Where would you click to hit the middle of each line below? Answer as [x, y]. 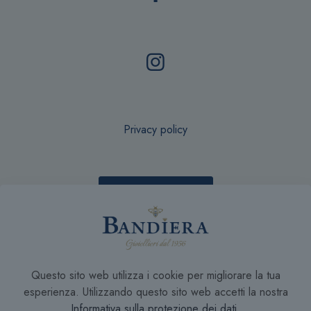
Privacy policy [155, 129]
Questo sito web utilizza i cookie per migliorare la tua [155, 275]
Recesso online [155, 193]
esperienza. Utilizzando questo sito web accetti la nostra [155, 292]
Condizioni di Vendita [155, 246]
